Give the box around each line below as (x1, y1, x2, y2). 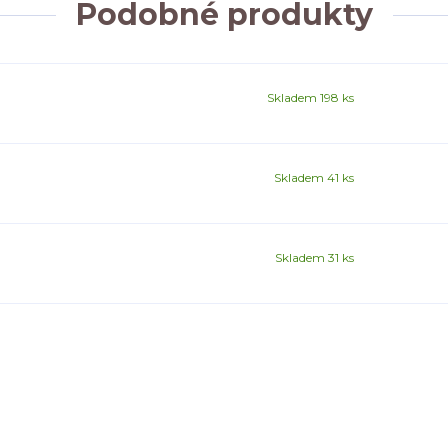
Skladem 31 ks (275, 250, 354, 266)
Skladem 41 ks (274, 170, 354, 186)
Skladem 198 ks (267, 90, 354, 106)
